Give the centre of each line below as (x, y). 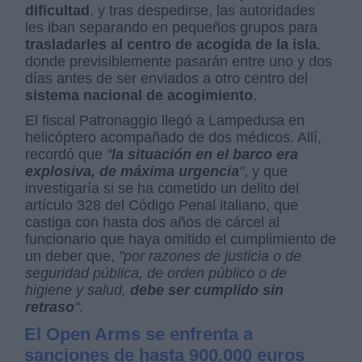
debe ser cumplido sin (207, 290)
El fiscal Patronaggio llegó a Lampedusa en (165, 120)
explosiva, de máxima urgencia (133, 171)
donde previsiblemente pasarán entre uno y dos (179, 61)
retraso (50, 307)
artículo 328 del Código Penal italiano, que (162, 205)
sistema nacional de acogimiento (139, 95)
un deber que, (72, 256)
